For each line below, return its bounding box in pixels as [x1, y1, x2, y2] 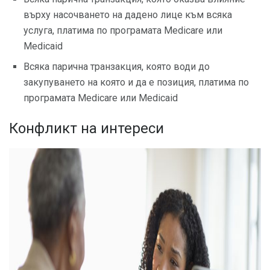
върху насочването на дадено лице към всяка [24, 8, 232, 20]
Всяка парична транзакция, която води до [24, 60, 210, 72]
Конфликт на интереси [9, 119, 164, 137]
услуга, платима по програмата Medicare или [24, 24, 222, 36]
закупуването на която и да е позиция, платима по [24, 76, 249, 88]
